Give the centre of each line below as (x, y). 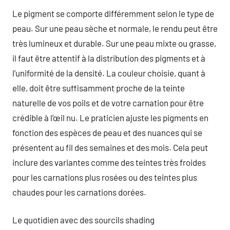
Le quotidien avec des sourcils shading (83, 220)
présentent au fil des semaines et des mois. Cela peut (110, 147)
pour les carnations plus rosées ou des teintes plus (105, 177)
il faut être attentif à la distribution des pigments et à (109, 58)
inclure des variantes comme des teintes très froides (109, 162)
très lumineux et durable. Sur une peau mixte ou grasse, (114, 43)
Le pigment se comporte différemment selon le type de (113, 13)
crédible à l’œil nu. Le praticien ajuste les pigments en (110, 117)
